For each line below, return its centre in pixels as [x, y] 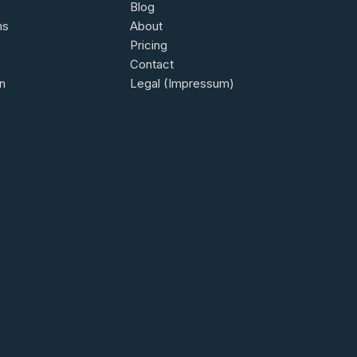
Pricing [148, 45]
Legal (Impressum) [182, 83]
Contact [151, 64]
